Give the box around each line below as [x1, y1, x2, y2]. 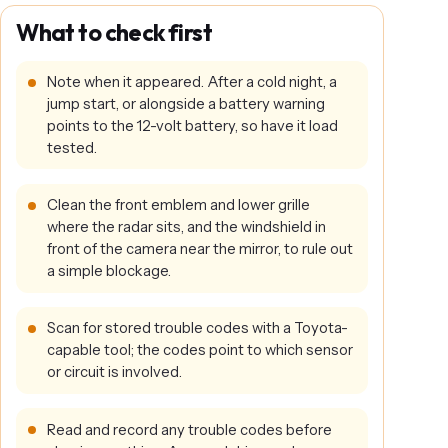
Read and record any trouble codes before [46, 420, 332, 439]
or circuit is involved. [46, 363, 182, 382]
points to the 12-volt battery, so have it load [46, 117, 338, 136]
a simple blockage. [46, 262, 171, 281]
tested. [46, 139, 97, 158]
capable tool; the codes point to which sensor [46, 341, 353, 360]
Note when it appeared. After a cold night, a [46, 73, 337, 92]
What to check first [16, 17, 213, 47]
